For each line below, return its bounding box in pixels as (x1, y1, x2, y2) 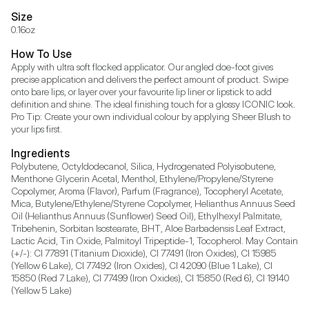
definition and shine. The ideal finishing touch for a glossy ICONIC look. (11, 97, 295, 110)
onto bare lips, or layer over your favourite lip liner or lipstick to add (11, 85, 272, 97)
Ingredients (11, 146, 70, 160)
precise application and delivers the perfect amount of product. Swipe (11, 72, 288, 85)
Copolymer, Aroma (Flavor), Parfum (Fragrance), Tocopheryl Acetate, (11, 184, 283, 197)
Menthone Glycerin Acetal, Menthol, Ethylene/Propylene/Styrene (11, 172, 273, 184)
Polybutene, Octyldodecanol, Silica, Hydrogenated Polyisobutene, (11, 159, 276, 172)
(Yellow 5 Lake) (11, 283, 72, 296)
